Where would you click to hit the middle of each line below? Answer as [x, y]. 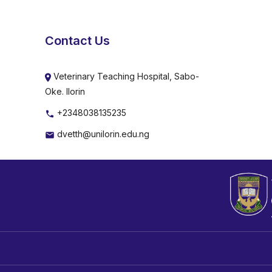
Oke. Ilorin [65, 92]
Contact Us [77, 41]
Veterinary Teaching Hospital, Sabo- [125, 76]
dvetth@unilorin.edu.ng [102, 134]
